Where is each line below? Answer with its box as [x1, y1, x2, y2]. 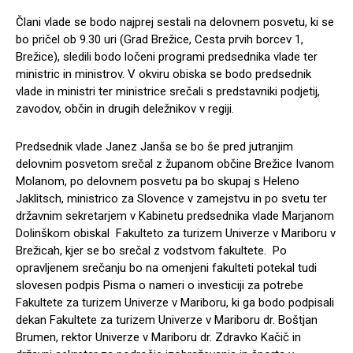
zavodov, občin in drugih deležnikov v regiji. [16, 101, 234, 116]
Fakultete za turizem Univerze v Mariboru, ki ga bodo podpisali [16, 295, 334, 310]
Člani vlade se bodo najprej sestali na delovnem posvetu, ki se [16, 14, 334, 29]
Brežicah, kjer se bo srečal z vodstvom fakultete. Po [16, 243, 287, 258]
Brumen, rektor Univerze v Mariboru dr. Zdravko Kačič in [16, 329, 301, 344]
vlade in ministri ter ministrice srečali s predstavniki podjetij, [16, 84, 320, 98]
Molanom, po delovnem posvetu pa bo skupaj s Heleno [16, 173, 299, 188]
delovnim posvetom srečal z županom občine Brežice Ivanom [16, 156, 334, 171]
